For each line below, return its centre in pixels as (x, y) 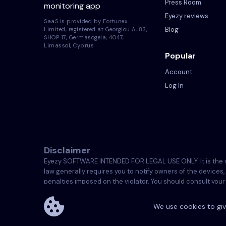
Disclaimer (67, 150)
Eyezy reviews (187, 16)
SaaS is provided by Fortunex (86, 21)
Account (179, 72)
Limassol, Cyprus (69, 45)
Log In (174, 86)
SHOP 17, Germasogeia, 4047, (84, 37)
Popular (180, 56)
